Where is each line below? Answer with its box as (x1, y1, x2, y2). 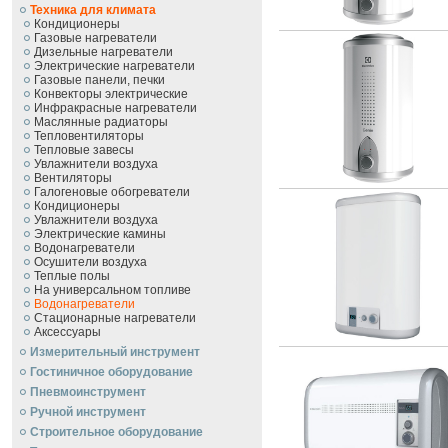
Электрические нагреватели (34, 59, 195, 73)
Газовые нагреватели (34, 31, 157, 45)
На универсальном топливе (34, 283, 191, 297)
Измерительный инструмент (30, 345, 200, 359)
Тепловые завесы (34, 143, 134, 157)
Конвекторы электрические (34, 87, 188, 101)
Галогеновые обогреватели (34, 185, 190, 199)
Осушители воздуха (34, 255, 147, 269)
